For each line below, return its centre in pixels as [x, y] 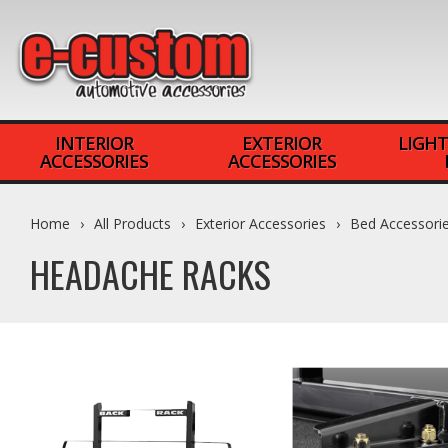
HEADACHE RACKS [150, 273]
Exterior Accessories [260, 223]
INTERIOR [93, 143]
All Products [132, 223]
